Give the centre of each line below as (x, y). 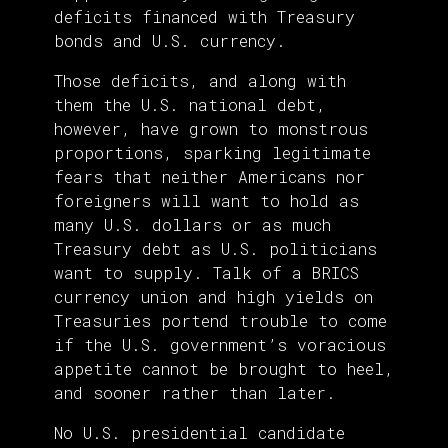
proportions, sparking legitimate (212, 153)
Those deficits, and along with (200, 81)
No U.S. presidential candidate (199, 433)
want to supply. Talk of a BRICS (206, 273)
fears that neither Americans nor (209, 177)
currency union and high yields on (213, 297)
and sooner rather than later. (195, 393)
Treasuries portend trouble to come (220, 321)
